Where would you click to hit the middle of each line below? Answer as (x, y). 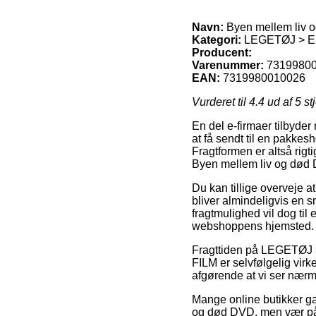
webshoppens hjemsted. (253, 226)
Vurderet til (220, 102)
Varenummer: (228, 65)
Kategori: (217, 39)
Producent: (222, 52)
